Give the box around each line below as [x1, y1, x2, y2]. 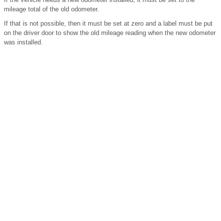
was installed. [4, 38, 43, 46]
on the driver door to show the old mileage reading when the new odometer [4, 29, 216, 37]
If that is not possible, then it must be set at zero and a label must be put [4, 19, 213, 27]
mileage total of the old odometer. [4, 5, 99, 13]
